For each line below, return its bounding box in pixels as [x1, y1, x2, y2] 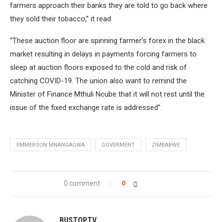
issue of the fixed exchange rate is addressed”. [10, 103, 162, 112]
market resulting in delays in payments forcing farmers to [10, 50, 197, 58]
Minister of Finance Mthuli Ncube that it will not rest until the [10, 90, 205, 99]
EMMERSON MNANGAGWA [16, 142, 85, 148]
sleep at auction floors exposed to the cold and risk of [10, 63, 187, 72]
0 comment [63, 179, 100, 187]
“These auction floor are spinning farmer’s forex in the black [10, 36, 205, 45]
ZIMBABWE [152, 142, 180, 148]
